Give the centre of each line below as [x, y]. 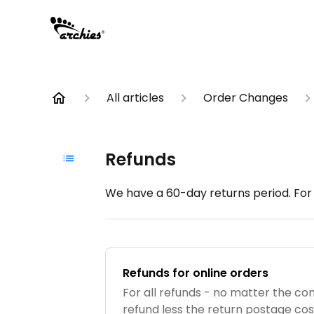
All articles [135, 98]
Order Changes [246, 98]
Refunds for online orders [196, 273]
